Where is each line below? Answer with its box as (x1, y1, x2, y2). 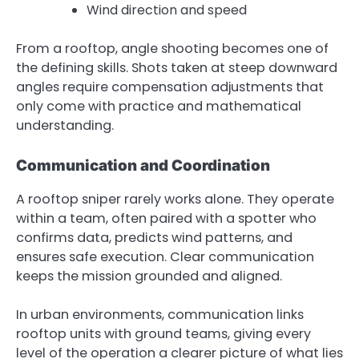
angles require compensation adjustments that (16, 77, 324, 96)
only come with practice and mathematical (16, 96, 301, 115)
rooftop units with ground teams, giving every (16, 324, 311, 343)
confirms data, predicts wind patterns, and (16, 228, 292, 247)
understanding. (16, 115, 114, 135)
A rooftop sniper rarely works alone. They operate (16, 189, 334, 208)
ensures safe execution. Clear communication (16, 247, 314, 266)
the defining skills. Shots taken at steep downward (16, 58, 337, 77)
